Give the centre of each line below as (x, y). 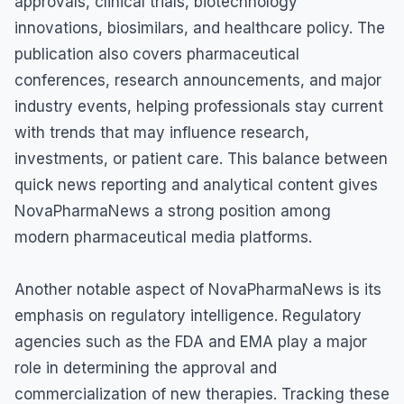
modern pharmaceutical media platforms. (163, 238)
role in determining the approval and (146, 368)
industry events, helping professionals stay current (199, 107)
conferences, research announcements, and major (198, 81)
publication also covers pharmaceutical (157, 55)
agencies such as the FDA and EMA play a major (191, 342)
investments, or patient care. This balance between (201, 159)
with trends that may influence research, (162, 133)
